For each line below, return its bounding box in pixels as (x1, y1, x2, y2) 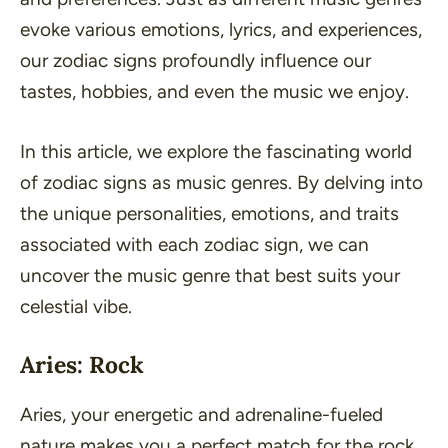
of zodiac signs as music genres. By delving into (20, 170, 423, 194)
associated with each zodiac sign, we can (20, 232, 369, 256)
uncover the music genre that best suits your (20, 263, 400, 287)
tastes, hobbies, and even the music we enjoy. (20, 80, 409, 103)
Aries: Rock (20, 350, 144, 379)
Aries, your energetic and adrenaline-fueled (20, 403, 383, 426)
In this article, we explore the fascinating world (20, 139, 412, 163)
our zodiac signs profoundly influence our (20, 49, 371, 72)
